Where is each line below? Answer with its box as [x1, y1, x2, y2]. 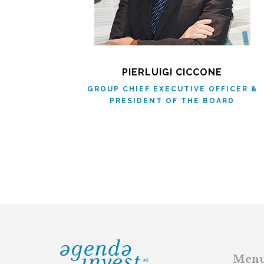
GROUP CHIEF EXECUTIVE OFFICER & [87, 85, 258, 93]
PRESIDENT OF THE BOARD [110, 97, 235, 105]
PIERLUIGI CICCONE [122, 67, 222, 78]
